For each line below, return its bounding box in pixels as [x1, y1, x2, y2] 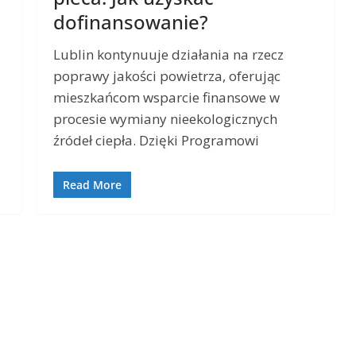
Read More [63, 176, 122, 192]
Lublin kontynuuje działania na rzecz [53, 45, 284, 64]
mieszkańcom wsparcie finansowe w [53, 88, 281, 107]
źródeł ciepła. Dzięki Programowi [53, 131, 260, 150]
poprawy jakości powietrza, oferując [53, 67, 281, 86]
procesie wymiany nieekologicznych [53, 110, 278, 129]
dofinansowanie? [53, 9, 209, 36]
